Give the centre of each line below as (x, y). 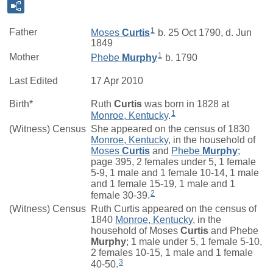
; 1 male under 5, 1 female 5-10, (194, 241)
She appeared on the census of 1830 (170, 129)
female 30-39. (120, 195)
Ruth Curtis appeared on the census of (174, 208)
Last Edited (34, 80)
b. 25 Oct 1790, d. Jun (204, 32)
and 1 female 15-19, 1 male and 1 (163, 183)
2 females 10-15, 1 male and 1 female (172, 252)
